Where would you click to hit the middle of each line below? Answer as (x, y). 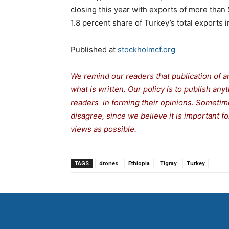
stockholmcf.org (146, 50)
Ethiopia (139, 164)
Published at (94, 50)
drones (109, 164)
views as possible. (104, 129)
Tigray (168, 164)
